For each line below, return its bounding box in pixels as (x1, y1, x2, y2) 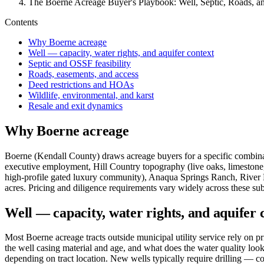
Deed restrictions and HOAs (28, 79, 134, 90)
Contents (5, 16, 38, 27)
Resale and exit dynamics (28, 100, 123, 111)
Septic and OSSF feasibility (28, 58, 131, 68)
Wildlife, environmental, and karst (28, 90, 154, 100)
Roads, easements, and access (28, 68, 138, 79)
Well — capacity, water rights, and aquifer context (28, 47, 214, 58)
